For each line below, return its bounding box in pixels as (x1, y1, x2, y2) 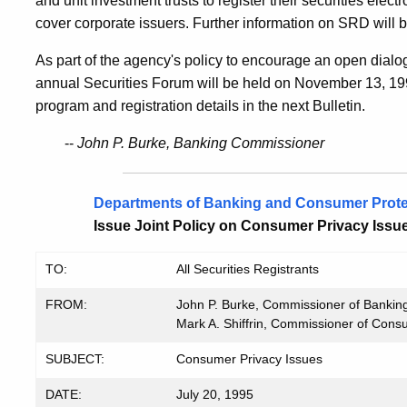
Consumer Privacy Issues (176, 352, 323, 367)
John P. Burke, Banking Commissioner (77, 135, 324, 152)
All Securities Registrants (176, 262, 319, 277)
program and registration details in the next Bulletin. (35, 98, 365, 114)
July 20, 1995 (176, 387, 253, 402)
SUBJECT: (45, 352, 104, 367)
